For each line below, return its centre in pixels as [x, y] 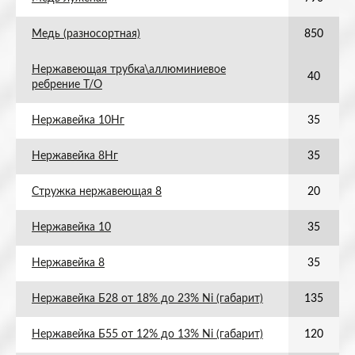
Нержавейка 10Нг [78, 120]
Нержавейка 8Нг [75, 156]
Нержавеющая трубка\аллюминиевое [129, 70]
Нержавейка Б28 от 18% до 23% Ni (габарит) [147, 299]
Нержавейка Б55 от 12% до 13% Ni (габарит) [147, 334]
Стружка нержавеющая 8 [97, 192]
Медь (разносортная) [86, 34]
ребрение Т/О [67, 85]
